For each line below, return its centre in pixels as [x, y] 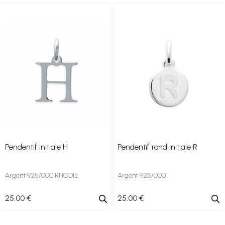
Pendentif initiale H [36, 147]
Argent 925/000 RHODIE [42, 176]
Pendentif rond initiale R [157, 147]
